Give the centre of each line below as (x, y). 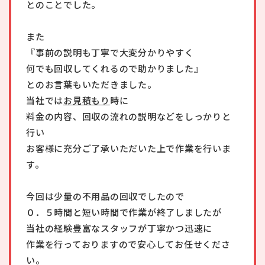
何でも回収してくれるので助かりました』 (115, 68)
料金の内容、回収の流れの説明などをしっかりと (129, 116)
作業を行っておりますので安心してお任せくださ (128, 244)
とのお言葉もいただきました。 (91, 84)
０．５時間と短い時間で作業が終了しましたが (124, 212)
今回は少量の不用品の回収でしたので (105, 196)
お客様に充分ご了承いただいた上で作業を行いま (129, 148)
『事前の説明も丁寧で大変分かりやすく (110, 52)
